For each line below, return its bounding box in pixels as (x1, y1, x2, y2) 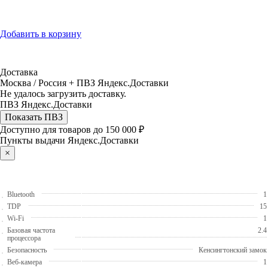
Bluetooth (7, 190, 35, 199)
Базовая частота (7, 226, 55, 234)
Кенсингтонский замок (199, 245, 267, 254)
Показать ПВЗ (5, 111, 63, 122)
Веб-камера (7, 257, 42, 266)
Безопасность (7, 245, 47, 254)
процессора (7, 233, 41, 242)
